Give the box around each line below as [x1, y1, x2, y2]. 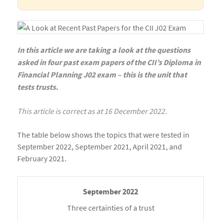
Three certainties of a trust [67, 203, 154, 213]
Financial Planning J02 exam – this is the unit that [17, 70, 187, 81]
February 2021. [17, 153, 67, 164]
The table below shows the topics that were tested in [17, 130, 189, 140]
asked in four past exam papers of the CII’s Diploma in [17, 57, 201, 69]
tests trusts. [17, 82, 58, 93]
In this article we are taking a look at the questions [17, 45, 190, 56]
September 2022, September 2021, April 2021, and [17, 142, 182, 152]
